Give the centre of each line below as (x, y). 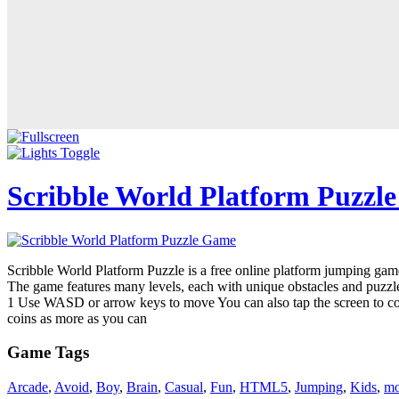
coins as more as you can (77, 318)
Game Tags (48, 353)
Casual (184, 387)
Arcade (28, 387)
